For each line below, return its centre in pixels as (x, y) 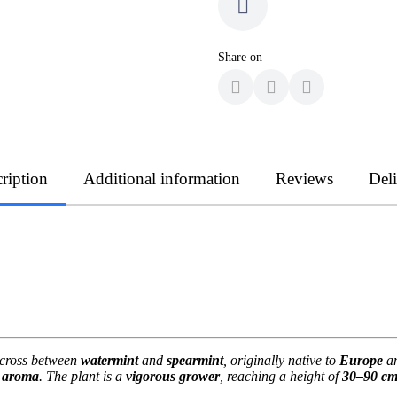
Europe (361, 360)
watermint (109, 360)
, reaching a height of (281, 376)
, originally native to (281, 360)
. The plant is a (82, 376)
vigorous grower (173, 376)
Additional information (162, 178)
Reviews (304, 178)
